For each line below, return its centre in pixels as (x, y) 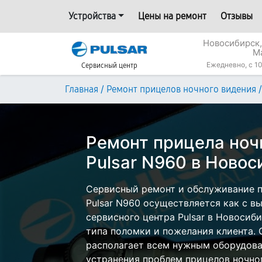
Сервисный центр (109, 65)
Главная (82, 89)
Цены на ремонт (172, 16)
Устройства (92, 16)
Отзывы (236, 16)
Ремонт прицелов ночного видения (181, 89)
